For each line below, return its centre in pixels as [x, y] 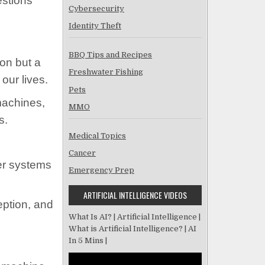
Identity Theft [95, 25]
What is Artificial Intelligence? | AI [132, 229]
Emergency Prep [101, 170]
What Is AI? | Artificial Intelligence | [135, 217]
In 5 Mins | [88, 241]
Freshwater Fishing [106, 72]
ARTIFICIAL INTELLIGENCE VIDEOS [135, 195]
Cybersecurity [96, 8]
